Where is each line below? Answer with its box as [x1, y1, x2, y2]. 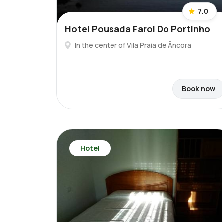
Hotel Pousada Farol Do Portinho [65, 23, 210, 35]
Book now [182, 84, 215, 93]
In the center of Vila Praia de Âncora [75, 40, 191, 50]
